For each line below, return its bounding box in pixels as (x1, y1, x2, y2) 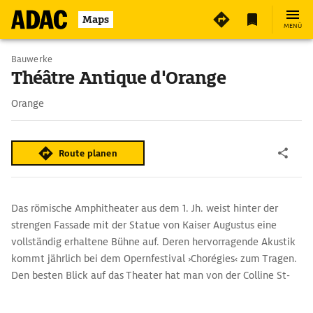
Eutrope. (11, 286, 50, 298)
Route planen (59, 147, 117, 159)
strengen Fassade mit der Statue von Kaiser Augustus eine (11, 219, 277, 231)
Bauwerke (11, 53, 52, 65)
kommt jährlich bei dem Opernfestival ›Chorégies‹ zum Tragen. (11, 252, 297, 265)
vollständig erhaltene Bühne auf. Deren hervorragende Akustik (11, 235, 296, 248)
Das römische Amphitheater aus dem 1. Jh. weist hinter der (11, 202, 278, 214)
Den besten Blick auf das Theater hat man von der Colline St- (11, 269, 290, 282)
